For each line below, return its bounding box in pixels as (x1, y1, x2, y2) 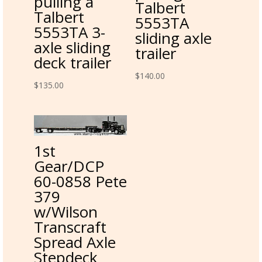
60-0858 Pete (33, 170, 127, 192)
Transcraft (33, 216, 106, 237)
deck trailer (33, 51, 111, 73)
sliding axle (135, 27, 212, 49)
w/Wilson (33, 201, 98, 222)
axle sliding (33, 36, 111, 58)
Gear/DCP (33, 155, 104, 177)
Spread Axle (33, 231, 116, 253)
